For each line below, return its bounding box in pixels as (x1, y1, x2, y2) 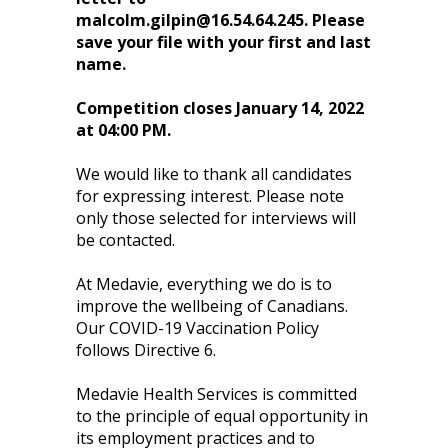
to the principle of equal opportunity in (76, 405, 369, 427)
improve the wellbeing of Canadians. (76, 295, 349, 317)
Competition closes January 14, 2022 (76, 97, 365, 119)
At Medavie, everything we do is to (76, 273, 333, 295)
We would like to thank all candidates (76, 163, 353, 185)
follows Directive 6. (76, 339, 217, 361)
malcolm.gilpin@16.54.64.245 (76, 9, 305, 31)
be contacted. (76, 229, 176, 251)
